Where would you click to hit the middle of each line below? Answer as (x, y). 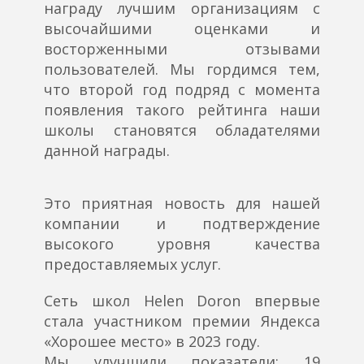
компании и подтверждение (182, 224)
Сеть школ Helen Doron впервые (182, 301)
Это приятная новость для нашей (182, 204)
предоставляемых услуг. (132, 264)
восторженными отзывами (182, 49)
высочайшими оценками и (182, 29)
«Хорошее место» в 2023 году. (152, 342)
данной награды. (107, 151)
